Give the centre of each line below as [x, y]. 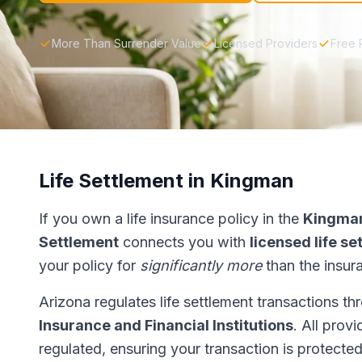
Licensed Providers [266, 43]
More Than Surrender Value [126, 43]
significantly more [201, 265]
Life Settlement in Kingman [166, 181]
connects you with [184, 242]
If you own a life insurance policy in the [171, 219]
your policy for [89, 265]
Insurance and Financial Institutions [166, 325]
